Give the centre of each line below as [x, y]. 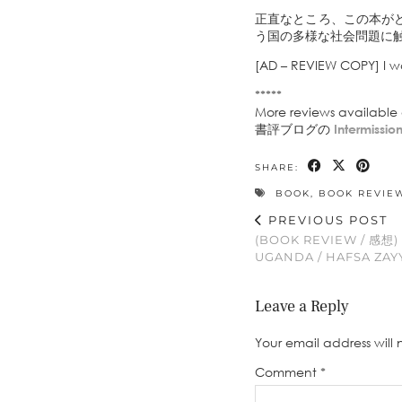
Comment [288, 372]
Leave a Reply [302, 306]
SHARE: [279, 167]
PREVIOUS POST [326, 220]
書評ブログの [294, 129]
